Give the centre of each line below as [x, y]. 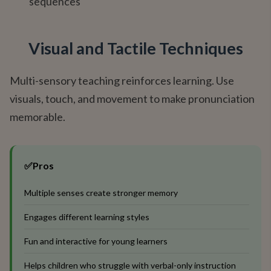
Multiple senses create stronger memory [101, 193]
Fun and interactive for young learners [96, 241]
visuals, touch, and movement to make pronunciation [132, 99]
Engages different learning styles [87, 217]
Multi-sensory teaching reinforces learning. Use [122, 80]
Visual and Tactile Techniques [135, 48]
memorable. [38, 117]
